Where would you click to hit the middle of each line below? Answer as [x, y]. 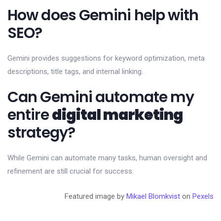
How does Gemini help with [103, 15]
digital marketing [117, 115]
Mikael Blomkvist [153, 196]
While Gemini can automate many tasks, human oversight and [107, 158]
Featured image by [95, 196]
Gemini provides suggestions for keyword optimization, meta [106, 58]
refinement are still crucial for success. [71, 171]
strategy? [41, 132]
